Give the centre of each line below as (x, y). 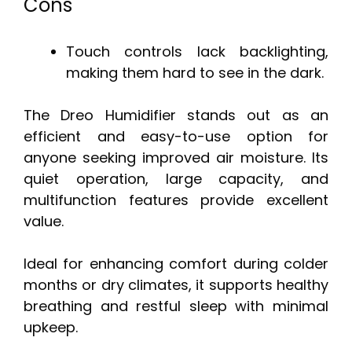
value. (44, 221)
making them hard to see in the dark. (195, 72)
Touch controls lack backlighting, (197, 51)
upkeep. (51, 327)
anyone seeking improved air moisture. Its (176, 157)
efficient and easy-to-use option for (176, 136)
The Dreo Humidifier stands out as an (176, 115)
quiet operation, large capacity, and (176, 178)
